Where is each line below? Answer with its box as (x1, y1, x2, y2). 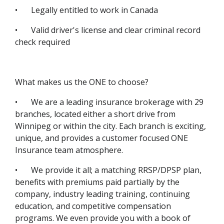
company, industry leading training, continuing (15, 188, 190, 200)
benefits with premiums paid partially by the (15, 176, 179, 188)
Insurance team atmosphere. (15, 144, 123, 156)
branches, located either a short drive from (15, 108, 175, 120)
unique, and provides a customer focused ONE (15, 132, 188, 144)
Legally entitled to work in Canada (31, 4, 158, 16)
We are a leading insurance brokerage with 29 (31, 96, 203, 108)
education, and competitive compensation (15, 200, 171, 212)
